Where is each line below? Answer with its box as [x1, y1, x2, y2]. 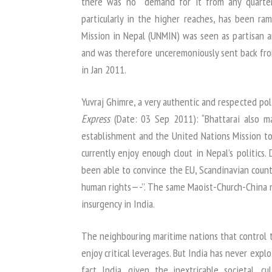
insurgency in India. [81, 197, 155, 211]
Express [81, 112, 110, 126]
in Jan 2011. [81, 63, 126, 76]
